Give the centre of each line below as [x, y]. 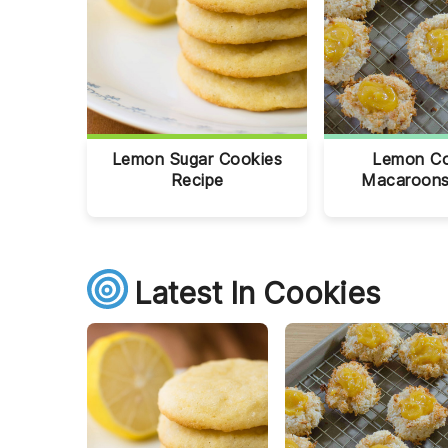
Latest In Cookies [257, 293]
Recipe [197, 180]
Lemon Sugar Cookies [197, 159]
